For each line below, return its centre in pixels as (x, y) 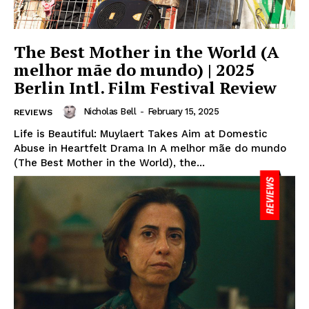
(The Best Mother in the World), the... (109, 163)
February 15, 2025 (183, 112)
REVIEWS (33, 113)
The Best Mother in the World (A (147, 52)
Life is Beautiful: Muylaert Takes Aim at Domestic (141, 134)
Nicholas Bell (109, 112)
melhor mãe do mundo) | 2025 (134, 70)
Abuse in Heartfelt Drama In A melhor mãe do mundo (150, 149)
